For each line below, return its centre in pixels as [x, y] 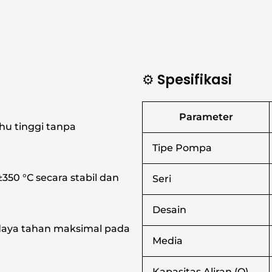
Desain [169, 210]
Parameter [206, 117]
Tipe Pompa [182, 148]
